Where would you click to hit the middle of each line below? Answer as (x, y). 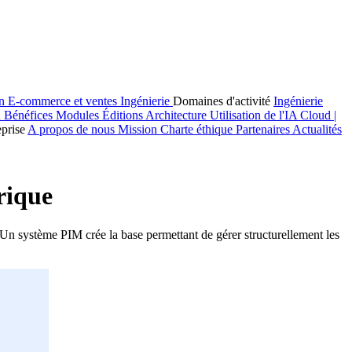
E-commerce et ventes (64, 101)
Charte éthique (198, 129)
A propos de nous (73, 129)
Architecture (178, 115)
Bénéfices (30, 115)
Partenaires (264, 129)
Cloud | (318, 115)
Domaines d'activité (223, 101)
